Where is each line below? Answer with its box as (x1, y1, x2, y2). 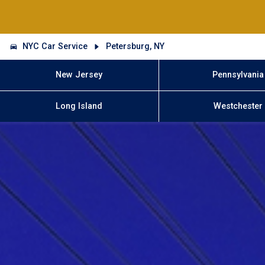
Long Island (56, 101, 103, 112)
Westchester (214, 101, 263, 112)
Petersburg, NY (105, 41, 164, 51)
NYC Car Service (22, 41, 88, 51)
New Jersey (56, 69, 103, 80)
